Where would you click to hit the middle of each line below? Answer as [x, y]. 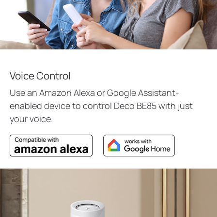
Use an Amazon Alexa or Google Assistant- [94, 93]
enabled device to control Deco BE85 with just [101, 106]
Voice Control [40, 76]
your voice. [31, 119]
